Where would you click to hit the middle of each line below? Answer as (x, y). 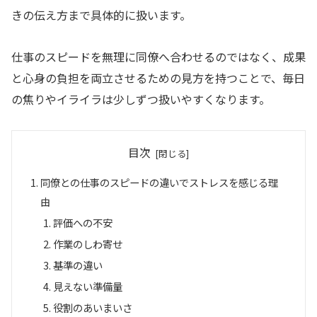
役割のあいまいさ (92, 307)
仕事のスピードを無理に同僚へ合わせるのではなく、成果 (158, 56)
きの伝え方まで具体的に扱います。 (101, 15)
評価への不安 (82, 223)
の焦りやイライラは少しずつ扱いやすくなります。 (141, 99)
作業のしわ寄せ (87, 244)
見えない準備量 (87, 286)
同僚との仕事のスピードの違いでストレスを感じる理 (160, 183)
